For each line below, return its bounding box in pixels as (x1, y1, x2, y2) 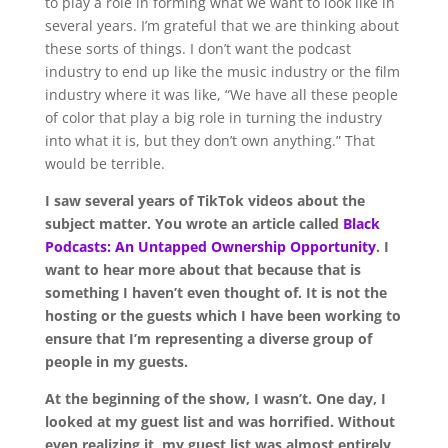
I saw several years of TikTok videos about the (44, 190, 365, 210)
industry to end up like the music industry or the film (44, 61, 400, 81)
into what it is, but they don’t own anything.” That (44, 130, 375, 150)
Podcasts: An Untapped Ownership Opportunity (44, 236, 376, 256)
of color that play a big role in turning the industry (44, 107, 382, 127)
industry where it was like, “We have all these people (44, 84, 398, 104)
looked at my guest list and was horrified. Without (44, 411, 395, 431)
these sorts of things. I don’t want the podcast (44, 38, 351, 58)
